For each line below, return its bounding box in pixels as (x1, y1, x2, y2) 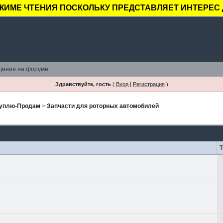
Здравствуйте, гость (55, 81, 111, 87)
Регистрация (132, 81, 165, 87)
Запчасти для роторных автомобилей (47, 103, 159, 110)
